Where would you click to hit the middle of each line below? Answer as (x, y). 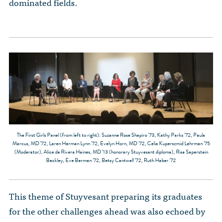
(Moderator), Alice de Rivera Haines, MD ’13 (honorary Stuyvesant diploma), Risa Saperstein (111, 152)
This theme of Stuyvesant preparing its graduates (106, 196)
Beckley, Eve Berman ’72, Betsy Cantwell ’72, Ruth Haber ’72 (111, 160)
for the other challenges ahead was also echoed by (107, 211)
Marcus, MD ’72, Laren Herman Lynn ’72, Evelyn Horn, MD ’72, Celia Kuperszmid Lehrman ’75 (111, 143)
